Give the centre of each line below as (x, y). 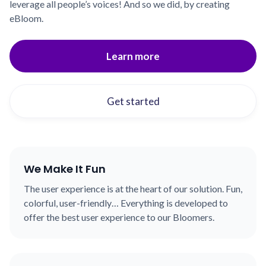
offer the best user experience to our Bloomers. (119, 217)
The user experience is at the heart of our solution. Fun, (133, 189)
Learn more (133, 56)
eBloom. (26, 18)
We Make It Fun (65, 169)
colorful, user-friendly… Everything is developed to (126, 203)
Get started (133, 102)
